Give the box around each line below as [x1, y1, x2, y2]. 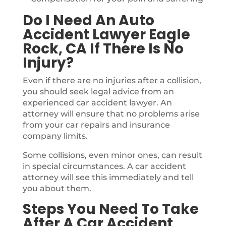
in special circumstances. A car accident [22, 161, 186, 171]
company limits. [22, 131, 88, 141]
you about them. [22, 184, 91, 193]
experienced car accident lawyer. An [22, 98, 172, 107]
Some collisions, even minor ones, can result [22, 150, 202, 160]
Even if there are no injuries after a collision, [22, 76, 201, 85]
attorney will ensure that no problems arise [22, 109, 200, 119]
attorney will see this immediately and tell [22, 173, 194, 182]
